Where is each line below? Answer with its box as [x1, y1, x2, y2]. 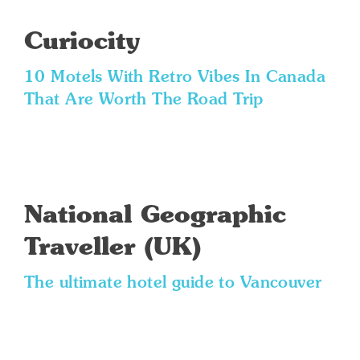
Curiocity [24, 31, 140, 55]
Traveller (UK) [24, 236, 202, 260]
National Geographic [24, 204, 286, 228]
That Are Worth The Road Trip [24, 92, 264, 108]
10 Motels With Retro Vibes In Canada [24, 70, 326, 86]
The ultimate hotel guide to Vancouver [24, 276, 322, 292]
